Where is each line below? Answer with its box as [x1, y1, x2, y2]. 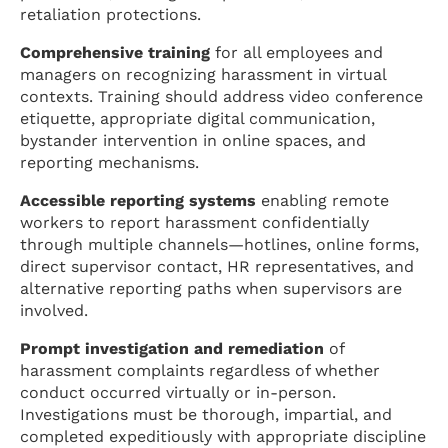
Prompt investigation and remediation [20, 338, 324, 358]
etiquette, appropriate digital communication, [20, 108, 375, 128]
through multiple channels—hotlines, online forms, [20, 234, 419, 254]
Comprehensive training [20, 42, 210, 62]
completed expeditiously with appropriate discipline [20, 426, 426, 446]
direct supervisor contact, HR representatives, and [20, 256, 414, 276]
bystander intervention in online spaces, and [20, 130, 366, 150]
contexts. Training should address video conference [20, 86, 423, 106]
